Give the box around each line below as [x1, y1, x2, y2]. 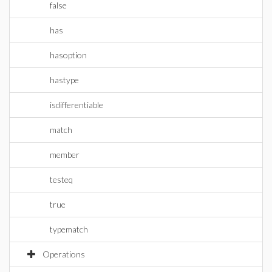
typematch [50, 224, 88, 234]
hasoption [50, 50, 87, 60]
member [50, 149, 80, 160]
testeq [50, 174, 73, 185]
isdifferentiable [50, 100, 103, 110]
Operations [42, 249, 85, 259]
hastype [50, 75, 79, 85]
